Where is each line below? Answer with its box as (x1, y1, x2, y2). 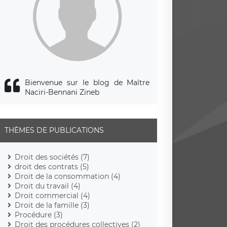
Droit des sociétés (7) (15, 152, 90, 162)
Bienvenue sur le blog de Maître (25, 78, 150, 87)
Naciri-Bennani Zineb (25, 87, 100, 97)
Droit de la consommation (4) (15, 171, 121, 181)
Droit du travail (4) (15, 181, 81, 191)
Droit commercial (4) (15, 191, 91, 200)
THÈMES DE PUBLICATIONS (5, 125, 104, 135)
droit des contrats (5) (15, 162, 90, 171)
